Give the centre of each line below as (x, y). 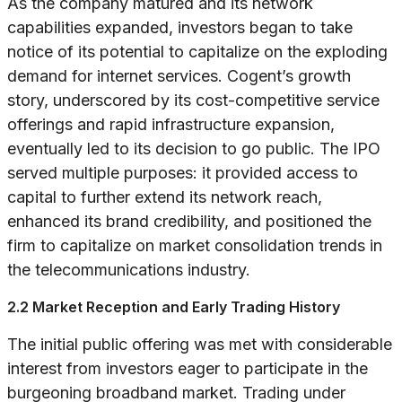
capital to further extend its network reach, (165, 197)
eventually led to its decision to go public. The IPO (194, 149)
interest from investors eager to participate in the (188, 369)
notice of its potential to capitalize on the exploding (197, 52)
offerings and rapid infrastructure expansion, (171, 125)
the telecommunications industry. (129, 270)
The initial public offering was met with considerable (200, 345)
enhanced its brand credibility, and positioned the (189, 222)
